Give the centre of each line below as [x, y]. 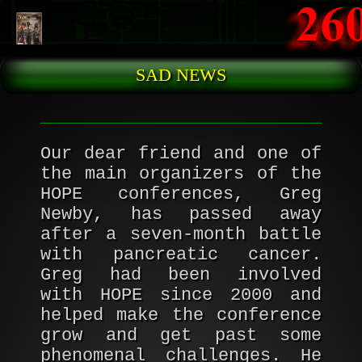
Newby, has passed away [181, 215]
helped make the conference [181, 316]
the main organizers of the [181, 174]
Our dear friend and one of [181, 154]
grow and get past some [181, 336]
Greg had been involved [181, 275]
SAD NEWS [181, 75]
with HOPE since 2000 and [181, 295]
